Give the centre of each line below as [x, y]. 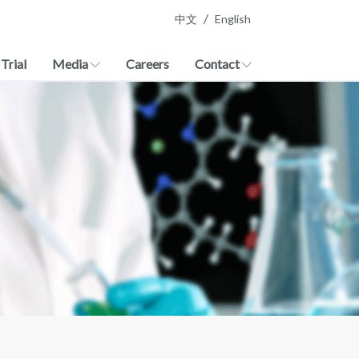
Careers [147, 64]
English [233, 19]
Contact [218, 64]
